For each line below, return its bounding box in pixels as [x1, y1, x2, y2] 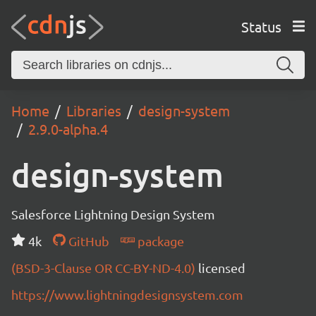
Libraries [66, 102, 121, 119]
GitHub [65, 233, 109, 248]
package [134, 233, 184, 248]
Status [241, 17, 281, 35]
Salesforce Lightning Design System [11, 207, 215, 221]
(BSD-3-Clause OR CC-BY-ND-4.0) [11, 260, 198, 275]
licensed [198, 260, 245, 275]
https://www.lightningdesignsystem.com [11, 287, 243, 302]
